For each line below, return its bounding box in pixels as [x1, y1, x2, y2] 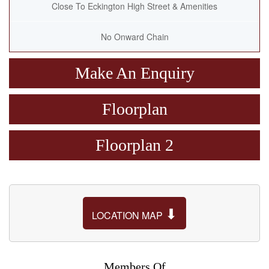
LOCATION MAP [92, 208, 165, 222]
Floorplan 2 [95, 136, 174, 154]
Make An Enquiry [74, 64, 195, 82]
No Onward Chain [100, 31, 169, 43]
